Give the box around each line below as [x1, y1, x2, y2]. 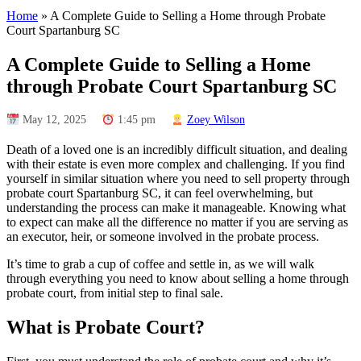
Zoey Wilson [186, 114, 245, 127]
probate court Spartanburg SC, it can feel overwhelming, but [6, 186, 313, 201]
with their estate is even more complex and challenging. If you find [6, 157, 345, 172]
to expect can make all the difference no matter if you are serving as [6, 215, 348, 230]
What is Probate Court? [6, 317, 205, 338]
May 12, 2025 [19, 114, 86, 127]
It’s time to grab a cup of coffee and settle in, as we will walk [6, 257, 314, 272]
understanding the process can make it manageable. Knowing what [6, 201, 346, 215]
